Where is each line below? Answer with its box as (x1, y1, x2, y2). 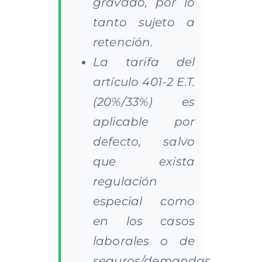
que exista (92, 154, 195, 168)
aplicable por (92, 114, 195, 129)
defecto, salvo (92, 134, 195, 149)
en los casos (92, 213, 195, 228)
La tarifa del (92, 54, 195, 69)
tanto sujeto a (92, 15, 195, 29)
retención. (92, 35, 153, 49)
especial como (92, 194, 195, 208)
